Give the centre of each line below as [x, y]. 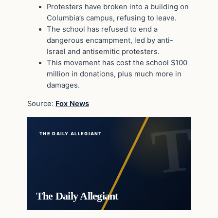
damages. [63, 85]
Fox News [72, 103]
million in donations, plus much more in [114, 74]
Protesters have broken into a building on [118, 7]
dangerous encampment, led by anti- [110, 40]
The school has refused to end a [102, 29]
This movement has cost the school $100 [117, 63]
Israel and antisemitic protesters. [103, 51]
